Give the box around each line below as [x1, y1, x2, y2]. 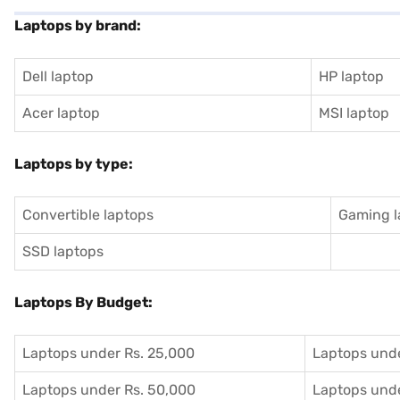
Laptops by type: [14, 154, 133, 172]
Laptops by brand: [14, 16, 141, 34]
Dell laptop [22, 67, 94, 85]
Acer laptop [22, 104, 100, 121]
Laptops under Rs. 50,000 [22, 380, 196, 398]
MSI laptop [319, 104, 389, 121]
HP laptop [319, 67, 384, 85]
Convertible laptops [22, 205, 154, 223]
